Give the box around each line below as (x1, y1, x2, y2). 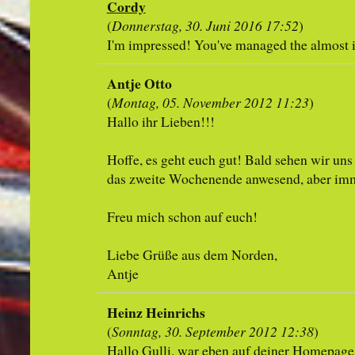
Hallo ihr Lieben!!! (106, 112, 215, 132)
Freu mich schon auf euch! (106, 207, 258, 227)
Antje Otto (106, 73, 172, 94)
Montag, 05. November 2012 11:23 (111, 93, 309, 113)
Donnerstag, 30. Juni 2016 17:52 (111, 16, 299, 36)
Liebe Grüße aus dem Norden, (106, 245, 277, 265)
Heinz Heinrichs (106, 302, 205, 323)
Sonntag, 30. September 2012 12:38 (111, 322, 314, 342)
